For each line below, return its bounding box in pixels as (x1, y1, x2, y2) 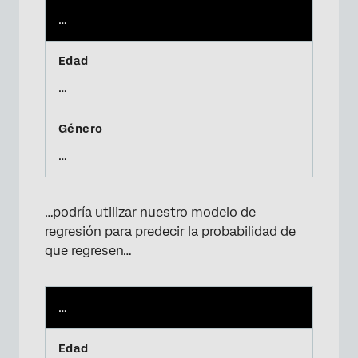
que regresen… (45, 243, 132, 258)
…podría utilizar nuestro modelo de (45, 205, 256, 220)
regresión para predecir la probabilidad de (45, 224, 296, 239)
